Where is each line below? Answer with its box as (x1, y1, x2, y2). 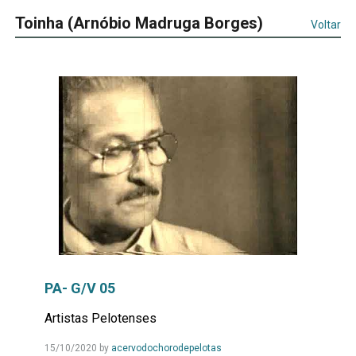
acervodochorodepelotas (110, 342, 222, 354)
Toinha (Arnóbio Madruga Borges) (14, 14, 267, 33)
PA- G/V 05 (44, 279, 115, 296)
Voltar (311, 18, 342, 32)
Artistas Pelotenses (44, 310, 157, 326)
